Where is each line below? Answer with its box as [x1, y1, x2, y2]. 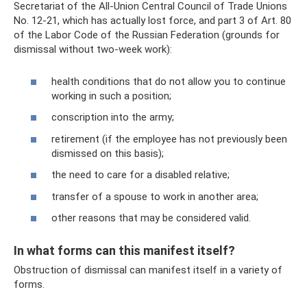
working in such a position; [51, 89, 171, 102]
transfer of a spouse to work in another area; [51, 190, 258, 203]
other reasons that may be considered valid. [51, 212, 251, 224]
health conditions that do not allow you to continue [51, 75, 286, 88]
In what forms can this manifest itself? [14, 243, 235, 258]
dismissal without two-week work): [14, 43, 172, 56]
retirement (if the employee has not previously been [51, 132, 287, 145]
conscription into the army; [51, 111, 174, 123]
